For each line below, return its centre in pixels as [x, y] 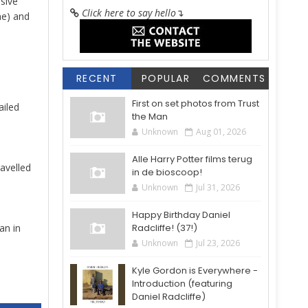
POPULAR [166, 78]
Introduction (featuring [182, 284]
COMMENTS [234, 78]
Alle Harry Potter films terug [192, 159]
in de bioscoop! [167, 172]
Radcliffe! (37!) [165, 228]
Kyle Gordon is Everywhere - [195, 271]
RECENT [97, 78]
